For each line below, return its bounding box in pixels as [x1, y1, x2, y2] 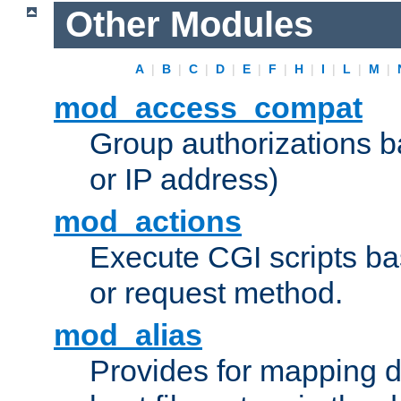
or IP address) [90, 162, 278, 197]
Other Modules [64, 4, 313, 45]
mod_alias [54, 318, 202, 353]
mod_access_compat [54, 90, 363, 125]
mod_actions [54, 204, 242, 239]
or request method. [90, 276, 343, 311]
